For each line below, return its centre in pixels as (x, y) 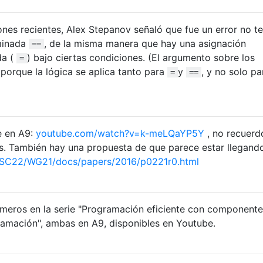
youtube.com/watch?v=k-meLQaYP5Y (120, 133)
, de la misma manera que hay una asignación (145, 43)
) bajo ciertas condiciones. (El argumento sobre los (141, 57)
